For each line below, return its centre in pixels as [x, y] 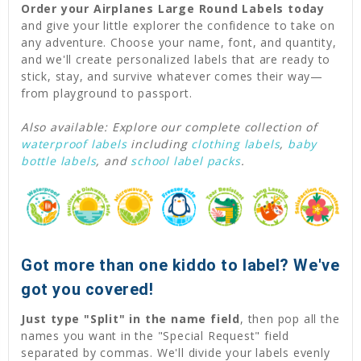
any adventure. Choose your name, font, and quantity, [179, 42]
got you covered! [87, 289]
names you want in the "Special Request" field [155, 335]
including [159, 143]
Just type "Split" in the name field [131, 318]
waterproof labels [74, 143]
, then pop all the [290, 318]
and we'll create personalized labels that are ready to [176, 59]
